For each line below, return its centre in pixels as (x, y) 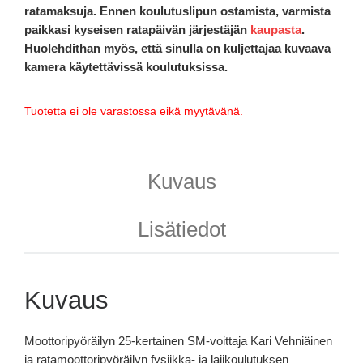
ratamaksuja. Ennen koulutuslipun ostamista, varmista (177, 11)
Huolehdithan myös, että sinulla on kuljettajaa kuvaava (177, 48)
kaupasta (276, 29)
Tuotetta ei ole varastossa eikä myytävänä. (134, 112)
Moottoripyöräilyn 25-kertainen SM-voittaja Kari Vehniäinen (178, 340)
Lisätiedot (181, 229)
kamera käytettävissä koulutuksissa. (126, 66)
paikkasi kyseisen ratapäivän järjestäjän (137, 29)
